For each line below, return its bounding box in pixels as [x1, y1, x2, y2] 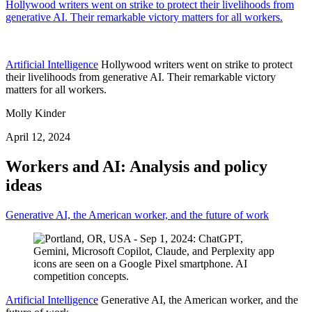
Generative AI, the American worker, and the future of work [6, 208, 269, 221]
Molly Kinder [6, 107, 65, 120]
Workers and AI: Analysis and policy [6, 157, 267, 175]
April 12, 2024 [6, 131, 70, 143]
